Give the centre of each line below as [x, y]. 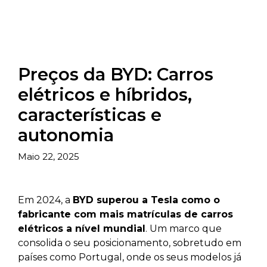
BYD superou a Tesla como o [146, 200]
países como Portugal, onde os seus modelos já [130, 257]
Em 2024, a [45, 200]
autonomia [66, 135]
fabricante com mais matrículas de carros [125, 214]
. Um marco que [184, 228]
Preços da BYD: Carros [116, 74]
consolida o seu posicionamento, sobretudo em [130, 243]
